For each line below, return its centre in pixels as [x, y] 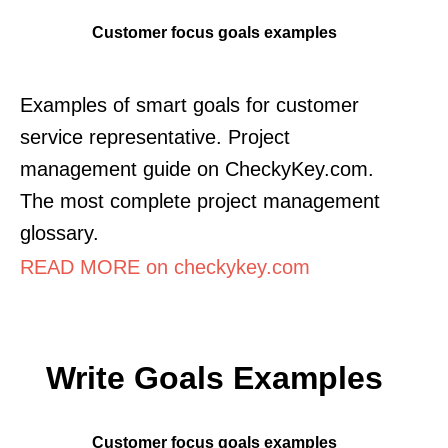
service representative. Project [155, 136]
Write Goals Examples [214, 377]
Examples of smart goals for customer [189, 104]
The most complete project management [200, 200]
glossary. [59, 232]
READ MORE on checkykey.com [165, 266]
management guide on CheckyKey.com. [197, 168]
